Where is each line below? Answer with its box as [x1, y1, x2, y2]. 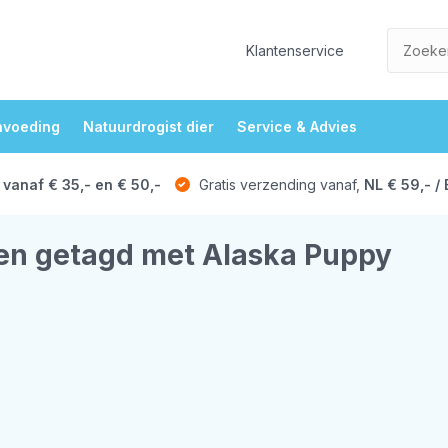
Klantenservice [246, 41, 345, 59]
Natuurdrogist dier [82, 118, 214, 135]
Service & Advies [236, 118, 357, 135]
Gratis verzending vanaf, [194, 175, 364, 193]
